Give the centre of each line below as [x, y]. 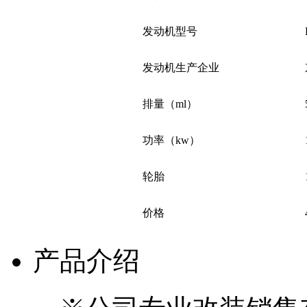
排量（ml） [170, 104]
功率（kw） [171, 140]
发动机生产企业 [181, 68]
